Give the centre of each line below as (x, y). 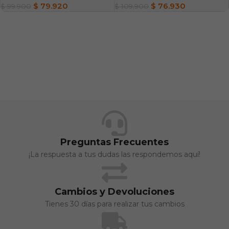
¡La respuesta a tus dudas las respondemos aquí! (114, 154)
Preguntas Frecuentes (114, 142)
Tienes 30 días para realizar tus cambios (114, 204)
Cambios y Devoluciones (114, 191)
